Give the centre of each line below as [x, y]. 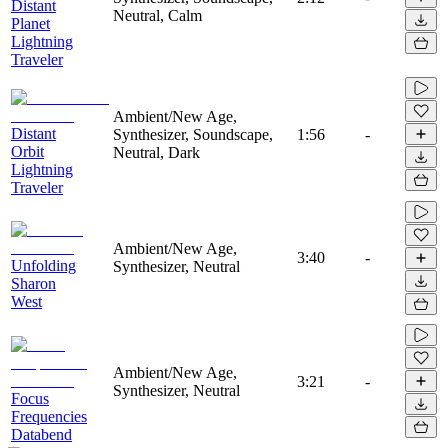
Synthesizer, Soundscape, [193, 134]
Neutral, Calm [157, 15]
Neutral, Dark [156, 152]
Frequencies [49, 416]
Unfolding [43, 265]
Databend [41, 434]
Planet [30, 23]
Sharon [33, 283]
